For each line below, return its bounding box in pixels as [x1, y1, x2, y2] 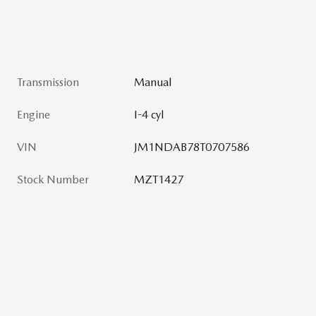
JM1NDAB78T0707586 [134, 140, 250, 154]
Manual [134, 75, 172, 89]
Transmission [17, 75, 79, 89]
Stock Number [17, 172, 89, 186]
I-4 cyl [134, 107, 164, 121]
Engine [17, 107, 50, 121]
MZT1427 [134, 172, 184, 186]
